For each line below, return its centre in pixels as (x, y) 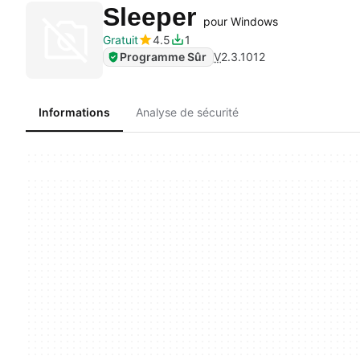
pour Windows (241, 21)
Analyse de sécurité (187, 112)
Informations (74, 112)
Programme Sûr (163, 56)
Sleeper (153, 16)
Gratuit (121, 39)
